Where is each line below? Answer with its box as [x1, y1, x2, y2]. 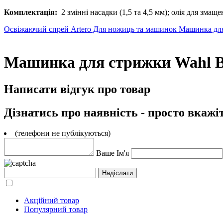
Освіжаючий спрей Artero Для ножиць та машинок [4, 24, 179, 33]
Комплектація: [4, 7, 57, 16]
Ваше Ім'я [96, 149, 129, 158]
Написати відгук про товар [4, 82, 150, 96]
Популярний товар [24, 205, 88, 214]
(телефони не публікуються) [15, 129, 111, 138]
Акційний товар [24, 196, 79, 205]
